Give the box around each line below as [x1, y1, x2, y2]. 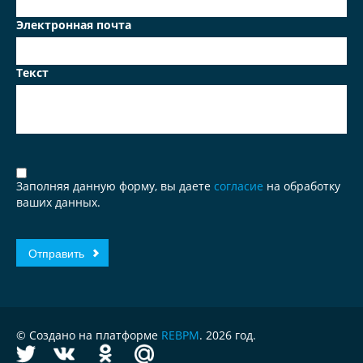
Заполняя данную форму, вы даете [16, 178, 214, 194]
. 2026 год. [199, 327, 256, 343]
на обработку [267, 178, 340, 194]
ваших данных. [16, 194, 100, 210]
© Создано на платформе [16, 327, 161, 343]
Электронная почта [16, 17, 131, 32]
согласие [214, 178, 267, 194]
